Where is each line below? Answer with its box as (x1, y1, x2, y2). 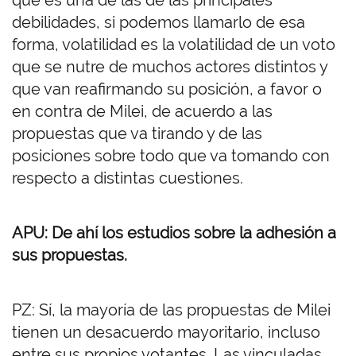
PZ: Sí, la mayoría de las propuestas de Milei (12, 300, 331, 320)
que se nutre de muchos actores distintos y (12, 57, 327, 77)
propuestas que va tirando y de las (12, 124, 262, 144)
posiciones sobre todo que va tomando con (12, 146, 330, 166)
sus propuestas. (12, 246, 131, 265)
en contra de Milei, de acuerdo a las (12, 102, 273, 122)
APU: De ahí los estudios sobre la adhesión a (12, 223, 336, 243)
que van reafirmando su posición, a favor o (12, 79, 322, 99)
